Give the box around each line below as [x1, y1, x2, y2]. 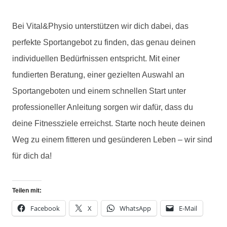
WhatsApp [120, 203, 151, 213]
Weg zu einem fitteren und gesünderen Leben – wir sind [12, 135, 212, 144]
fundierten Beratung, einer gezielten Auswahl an [12, 70, 184, 79]
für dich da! [12, 151, 52, 160]
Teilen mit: [12, 186, 42, 194]
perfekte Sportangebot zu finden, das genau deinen [12, 37, 196, 47]
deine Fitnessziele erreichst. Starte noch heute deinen [12, 119, 205, 128]
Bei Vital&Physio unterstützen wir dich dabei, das [12, 21, 188, 30]
